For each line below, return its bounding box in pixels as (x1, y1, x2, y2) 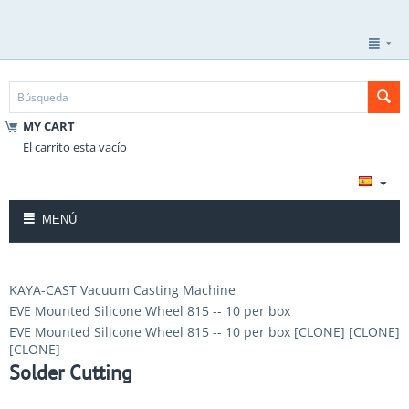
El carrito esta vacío (23, 139, 127, 155)
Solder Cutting (9, 360, 132, 385)
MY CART (23, 118, 75, 134)
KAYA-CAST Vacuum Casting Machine (9, 281, 236, 299)
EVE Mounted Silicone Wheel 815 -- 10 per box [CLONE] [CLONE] (9, 323, 400, 341)
